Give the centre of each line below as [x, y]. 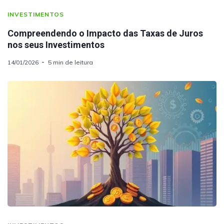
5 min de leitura [70, 62]
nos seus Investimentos [56, 44]
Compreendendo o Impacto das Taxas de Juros [105, 33]
